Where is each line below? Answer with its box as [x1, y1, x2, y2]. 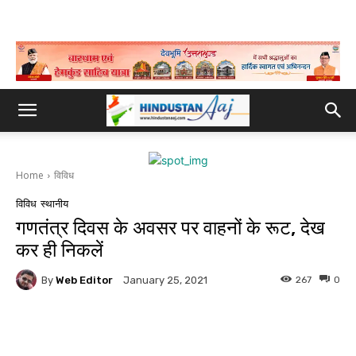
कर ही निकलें [16, 239, 103, 261]
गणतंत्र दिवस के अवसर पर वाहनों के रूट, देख [16, 217, 325, 239]
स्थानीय [41, 198, 68, 210]
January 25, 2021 [123, 274, 207, 287]
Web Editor [56, 273, 113, 286]
